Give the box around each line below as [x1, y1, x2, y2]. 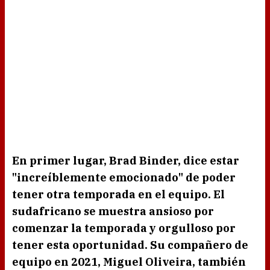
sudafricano [12, 204, 81, 219]
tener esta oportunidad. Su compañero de [12, 238, 248, 253]
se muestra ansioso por [81, 204, 214, 219]
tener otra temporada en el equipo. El [12, 187, 225, 202]
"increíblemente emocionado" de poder [12, 171, 236, 185]
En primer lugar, [12, 154, 109, 168]
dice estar [181, 154, 239, 168]
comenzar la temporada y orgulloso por [12, 221, 236, 236]
